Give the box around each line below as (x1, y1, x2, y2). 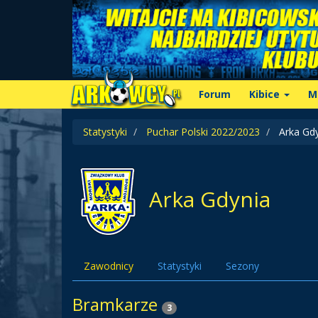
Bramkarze (72, 292, 162, 316)
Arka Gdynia (143, 185, 270, 214)
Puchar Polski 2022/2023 (146, 125, 260, 138)
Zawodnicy (84, 259, 133, 273)
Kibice (249, 87, 283, 101)
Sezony (226, 259, 259, 273)
